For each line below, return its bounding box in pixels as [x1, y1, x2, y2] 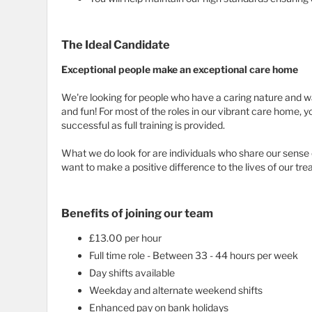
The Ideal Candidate [61, 38, 170, 52]
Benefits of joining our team [61, 206, 213, 221]
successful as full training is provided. [61, 119, 225, 132]
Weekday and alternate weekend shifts [89, 284, 263, 297]
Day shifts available [89, 267, 177, 279]
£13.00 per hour [89, 232, 162, 244]
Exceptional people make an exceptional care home [61, 63, 298, 76]
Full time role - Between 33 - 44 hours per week [89, 249, 300, 262]
